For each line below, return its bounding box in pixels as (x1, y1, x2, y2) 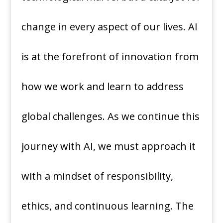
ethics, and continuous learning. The (21, 199, 194, 213)
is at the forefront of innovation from (21, 50, 199, 64)
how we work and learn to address (21, 80, 184, 94)
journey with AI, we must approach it (21, 139, 196, 153)
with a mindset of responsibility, (21, 169, 173, 183)
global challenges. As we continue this (21, 110, 200, 123)
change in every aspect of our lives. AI (21, 20, 198, 34)
